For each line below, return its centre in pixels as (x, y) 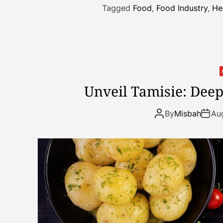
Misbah (187, 113)
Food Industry (182, 8)
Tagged (118, 8)
